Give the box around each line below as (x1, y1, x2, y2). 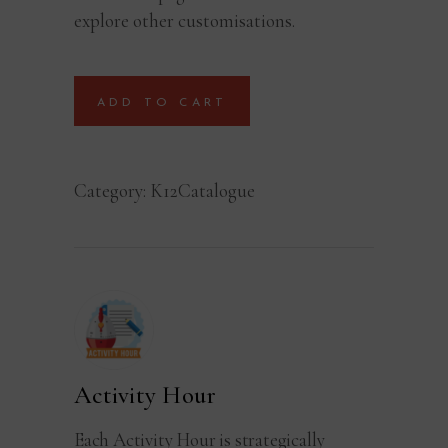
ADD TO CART (97, 97, 228, 110)
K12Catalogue (150, 179, 255, 203)
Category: (74, 179, 150, 203)
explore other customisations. (74, 9, 295, 33)
